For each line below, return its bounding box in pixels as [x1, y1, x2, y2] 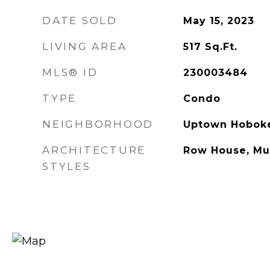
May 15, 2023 [183, 15, 254, 27]
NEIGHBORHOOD [42, 118, 154, 130]
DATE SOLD [42, 14, 118, 27]
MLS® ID [42, 66, 98, 78]
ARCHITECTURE [42, 144, 146, 156]
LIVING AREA [42, 40, 127, 52]
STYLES [42, 160, 91, 172]
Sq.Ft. [204, 41, 237, 52]
